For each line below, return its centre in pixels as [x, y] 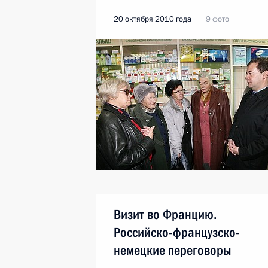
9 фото [217, 19]
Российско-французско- [177, 232]
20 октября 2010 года [153, 19]
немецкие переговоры [173, 250]
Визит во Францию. [165, 214]
